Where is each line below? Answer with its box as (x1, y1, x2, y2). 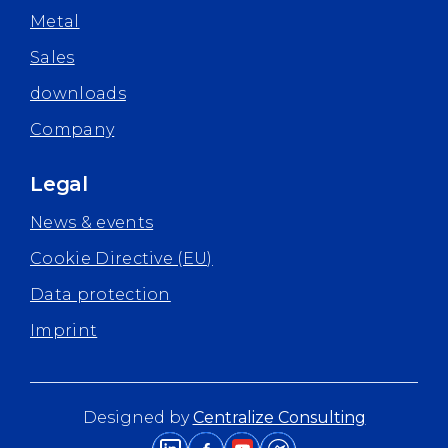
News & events (30, 212, 154, 232)
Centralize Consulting (192, 407, 366, 427)
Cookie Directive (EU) (30, 248, 213, 268)
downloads (30, 83, 126, 103)
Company (30, 119, 115, 139)
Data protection (30, 284, 171, 304)
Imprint (30, 320, 98, 340)
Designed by (82, 407, 193, 427)
